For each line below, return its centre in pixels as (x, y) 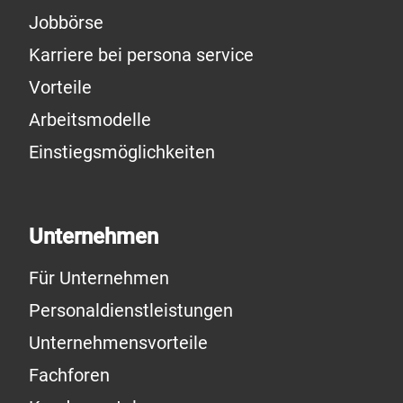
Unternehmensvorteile (118, 342)
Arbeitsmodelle (90, 119)
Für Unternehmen (99, 278)
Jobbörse (66, 22)
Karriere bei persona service (141, 54)
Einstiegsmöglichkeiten (122, 152)
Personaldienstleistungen (131, 310)
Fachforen (69, 375)
